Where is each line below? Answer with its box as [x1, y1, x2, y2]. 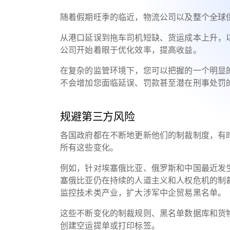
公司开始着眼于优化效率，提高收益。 [60, 46, 206, 54]
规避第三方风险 [60, 110, 141, 122]
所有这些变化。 [60, 143, 123, 152]
